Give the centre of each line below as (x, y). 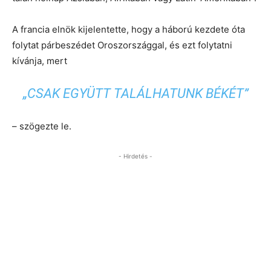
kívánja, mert (40, 61)
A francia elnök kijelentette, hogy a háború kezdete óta (129, 30)
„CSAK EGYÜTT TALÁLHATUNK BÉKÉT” (135, 94)
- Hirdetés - (135, 156)
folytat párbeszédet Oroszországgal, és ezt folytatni (122, 45)
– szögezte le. (42, 126)
